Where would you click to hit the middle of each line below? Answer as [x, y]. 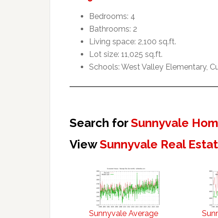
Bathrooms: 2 [113, 29]
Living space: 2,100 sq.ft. [133, 41]
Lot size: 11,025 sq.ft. [126, 54]
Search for [100, 123]
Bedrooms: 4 [112, 16]
